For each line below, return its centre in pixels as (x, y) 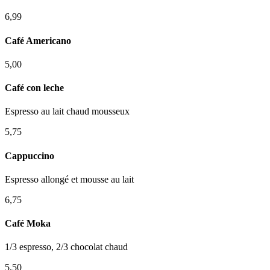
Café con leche (34, 88)
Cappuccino (30, 155)
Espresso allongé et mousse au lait (69, 179)
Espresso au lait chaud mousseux (67, 111)
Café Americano (38, 40)
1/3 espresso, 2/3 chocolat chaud (66, 247)
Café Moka (28, 224)
